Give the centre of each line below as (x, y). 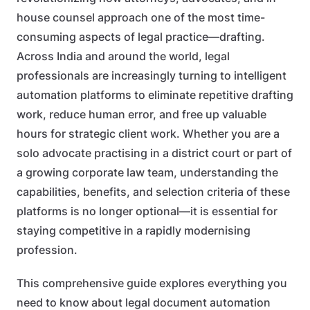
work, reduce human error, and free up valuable (142, 115)
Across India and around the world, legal (123, 56)
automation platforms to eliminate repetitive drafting (155, 95)
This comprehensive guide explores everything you (152, 283)
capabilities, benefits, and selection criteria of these (153, 192)
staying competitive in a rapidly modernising (134, 231)
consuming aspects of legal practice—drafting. (141, 37)
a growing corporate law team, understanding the (147, 173)
